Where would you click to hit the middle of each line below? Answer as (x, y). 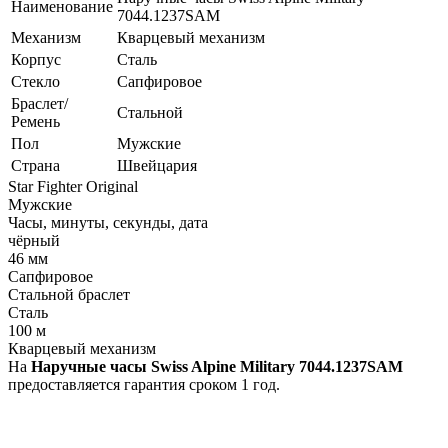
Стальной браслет (69, 295)
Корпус (36, 60)
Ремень (35, 122)
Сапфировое (159, 82)
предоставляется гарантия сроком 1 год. (144, 385)
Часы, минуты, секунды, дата (108, 223)
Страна (35, 166)
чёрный (34, 241)
